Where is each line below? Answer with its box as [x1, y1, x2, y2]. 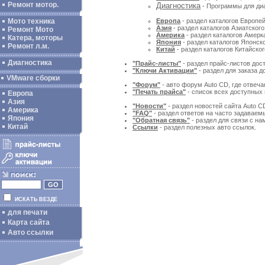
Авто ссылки [8, 228, 53, 237]
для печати [8, 208, 47, 216]
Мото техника [8, 17, 55, 25]
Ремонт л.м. [8, 42, 49, 50]
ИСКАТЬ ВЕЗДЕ [15, 196, 57, 202]
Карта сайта [8, 218, 50, 227]
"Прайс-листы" [132, 60, 181, 67]
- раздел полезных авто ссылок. [158, 124, 256, 131]
